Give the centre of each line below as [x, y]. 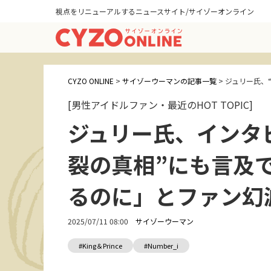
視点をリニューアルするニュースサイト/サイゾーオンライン [155, 11]
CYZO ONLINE [91, 81]
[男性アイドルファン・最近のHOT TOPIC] [160, 105]
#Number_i [161, 246]
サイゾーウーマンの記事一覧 [169, 81]
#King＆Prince [100, 246]
